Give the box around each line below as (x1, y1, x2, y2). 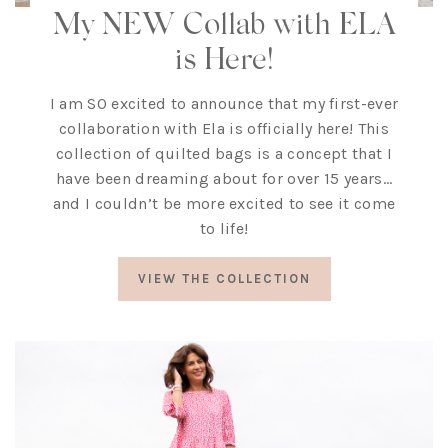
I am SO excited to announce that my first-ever (49, 93, 399, 113)
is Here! (174, 39, 274, 75)
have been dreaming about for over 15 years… (56, 168, 392, 188)
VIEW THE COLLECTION (137, 270, 311, 286)
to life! (199, 218, 249, 238)
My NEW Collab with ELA (52, 4, 396, 40)
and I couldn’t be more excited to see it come (52, 193, 396, 213)
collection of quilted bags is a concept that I (56, 143, 392, 163)
